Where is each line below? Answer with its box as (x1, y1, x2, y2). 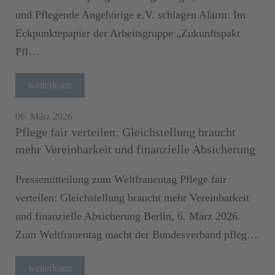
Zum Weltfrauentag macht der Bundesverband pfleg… (15, 228, 258, 241)
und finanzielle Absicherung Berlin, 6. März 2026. (15, 209, 241, 222)
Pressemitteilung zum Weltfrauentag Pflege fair (15, 172, 227, 185)
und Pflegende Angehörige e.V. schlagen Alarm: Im (15, 8, 246, 21)
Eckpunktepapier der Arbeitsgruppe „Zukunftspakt (15, 26, 240, 39)
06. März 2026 (15, 110, 72, 122)
